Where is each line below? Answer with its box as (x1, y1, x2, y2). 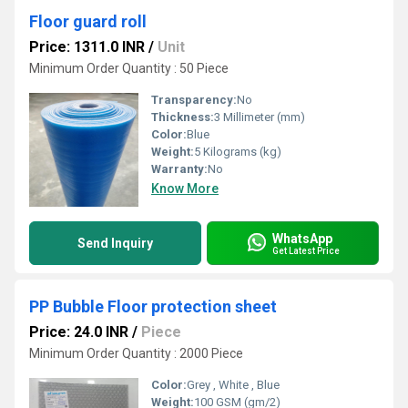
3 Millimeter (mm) (214, 110, 305, 124)
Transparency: (151, 93, 237, 107)
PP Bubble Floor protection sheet (29, 297, 277, 316)
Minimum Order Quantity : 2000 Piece (29, 346, 243, 361)
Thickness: (151, 110, 214, 124)
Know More (151, 181, 219, 196)
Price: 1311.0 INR (29, 38, 145, 56)
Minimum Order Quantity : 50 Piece (29, 61, 229, 76)
